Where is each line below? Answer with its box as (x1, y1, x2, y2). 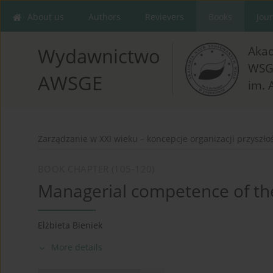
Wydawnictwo (38, 43, 160, 69)
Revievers (145, 11, 184, 23)
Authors (88, 11, 121, 23)
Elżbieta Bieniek (38, 219, 102, 232)
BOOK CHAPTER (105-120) (38, 163, 155, 175)
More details (51, 241, 102, 253)
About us (27, 11, 64, 23)
